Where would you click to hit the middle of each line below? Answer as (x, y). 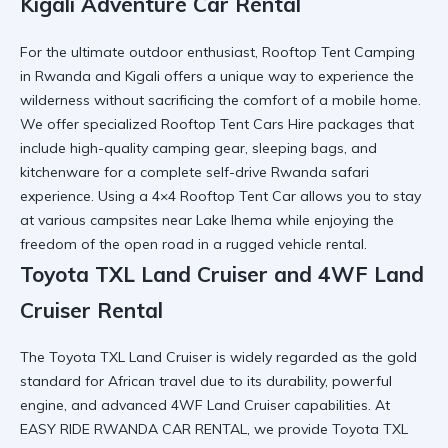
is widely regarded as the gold (314, 357)
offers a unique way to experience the (287, 75)
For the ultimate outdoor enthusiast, (141, 51)
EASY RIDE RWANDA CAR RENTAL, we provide (176, 429)
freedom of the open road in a (123, 243)
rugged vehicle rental (295, 243)
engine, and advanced (95, 405)
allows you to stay (358, 195)
